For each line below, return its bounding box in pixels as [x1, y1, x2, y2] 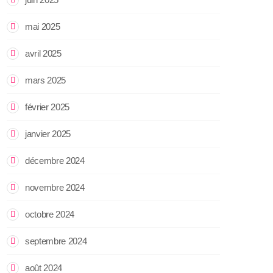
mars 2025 [25, 74, 66, 85]
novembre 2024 [25, 182, 85, 193]
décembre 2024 [25, 155, 85, 166]
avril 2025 [25, 48, 62, 58]
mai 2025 [25, 21, 60, 32]
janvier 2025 [25, 128, 71, 139]
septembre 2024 [25, 235, 87, 246]
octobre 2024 [25, 208, 75, 219]
